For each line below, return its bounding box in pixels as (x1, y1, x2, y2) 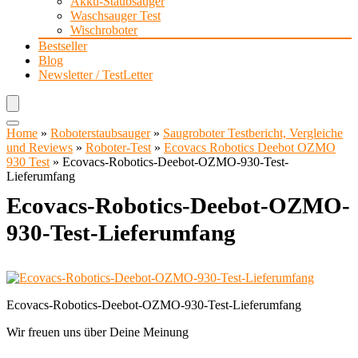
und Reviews (6, 141, 73, 154)
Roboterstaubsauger (50, 126, 150, 140)
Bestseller (38, 39, 87, 53)
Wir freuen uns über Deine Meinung (6, 325, 189, 339)
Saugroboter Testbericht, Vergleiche (163, 126, 343, 140)
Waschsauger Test (70, 9, 161, 22)
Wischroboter (70, 23, 137, 37)
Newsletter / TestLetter (38, 68, 153, 82)
